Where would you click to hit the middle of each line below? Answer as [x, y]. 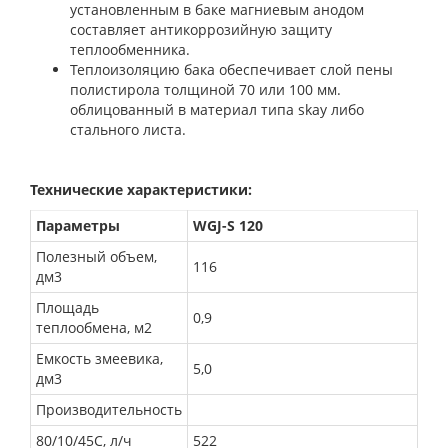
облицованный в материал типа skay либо [217, 109]
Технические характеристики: [141, 189]
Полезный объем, [96, 256]
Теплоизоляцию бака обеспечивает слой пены [231, 69]
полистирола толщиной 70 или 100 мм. [205, 89]
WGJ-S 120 [228, 225]
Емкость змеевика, [99, 358]
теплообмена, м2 [94, 327]
